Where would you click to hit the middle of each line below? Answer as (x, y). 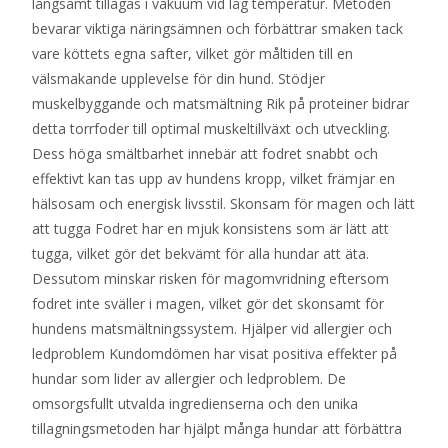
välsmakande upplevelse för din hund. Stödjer (178, 78)
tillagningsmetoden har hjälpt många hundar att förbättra (217, 428)
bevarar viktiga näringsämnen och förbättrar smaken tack (217, 28)
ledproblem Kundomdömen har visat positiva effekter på (214, 353)
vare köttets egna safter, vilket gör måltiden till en (192, 53)
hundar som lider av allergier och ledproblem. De (189, 378)
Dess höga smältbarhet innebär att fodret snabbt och (205, 153)
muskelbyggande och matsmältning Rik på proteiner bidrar (220, 103)
